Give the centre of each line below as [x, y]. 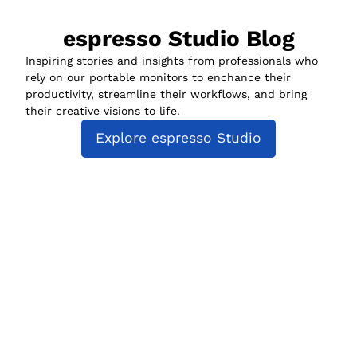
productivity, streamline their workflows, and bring [166, 94]
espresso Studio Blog [178, 38]
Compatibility [233, 320]
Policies [217, 346]
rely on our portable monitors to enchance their [158, 77]
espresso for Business [85, 346]
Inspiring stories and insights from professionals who [172, 60]
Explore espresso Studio [178, 138]
